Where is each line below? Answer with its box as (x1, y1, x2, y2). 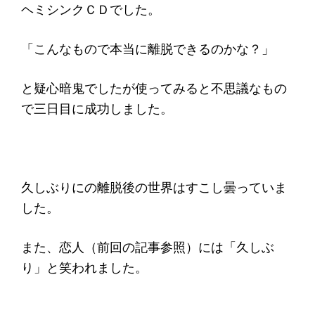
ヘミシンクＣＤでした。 (21, 2, 160, 17)
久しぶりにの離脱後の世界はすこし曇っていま (21, 180, 287, 195)
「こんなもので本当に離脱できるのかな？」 (21, 41, 274, 56)
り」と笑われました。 (21, 260, 148, 275)
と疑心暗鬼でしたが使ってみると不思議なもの (21, 81, 287, 96)
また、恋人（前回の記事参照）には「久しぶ (21, 240, 274, 255)
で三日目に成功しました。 (21, 101, 173, 116)
